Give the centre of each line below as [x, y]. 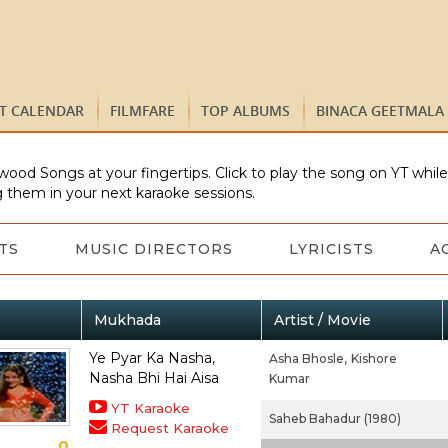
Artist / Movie [322, 320]
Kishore [373, 358]
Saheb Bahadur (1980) [334, 418]
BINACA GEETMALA [380, 110]
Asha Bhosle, [307, 358]
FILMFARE [142, 110]
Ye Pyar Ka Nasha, [151, 358]
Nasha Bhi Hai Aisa [153, 378]
